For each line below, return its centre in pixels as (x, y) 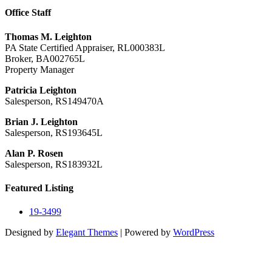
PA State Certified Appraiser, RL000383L (85, 47)
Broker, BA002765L (45, 58)
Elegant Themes (87, 233)
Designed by (30, 233)
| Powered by (145, 233)
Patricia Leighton (41, 90)
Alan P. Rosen (34, 153)
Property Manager (39, 69)
